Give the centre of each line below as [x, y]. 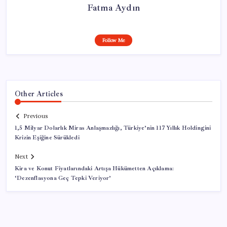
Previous [35, 116]
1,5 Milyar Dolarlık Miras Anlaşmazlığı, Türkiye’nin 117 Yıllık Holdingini [113, 128]
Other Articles [39, 93]
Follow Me [113, 40]
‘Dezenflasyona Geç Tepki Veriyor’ [63, 178]
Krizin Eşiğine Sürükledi [47, 138]
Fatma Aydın [113, 7]
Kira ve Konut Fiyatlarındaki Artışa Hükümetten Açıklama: [94, 169]
